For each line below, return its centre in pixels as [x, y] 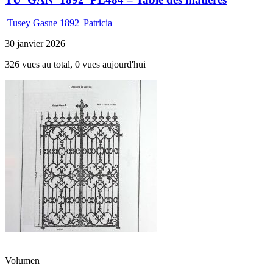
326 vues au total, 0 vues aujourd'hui [75, 65]
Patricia [98, 23]
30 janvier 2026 [35, 44]
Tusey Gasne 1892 [43, 23]
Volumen [22, 261]
